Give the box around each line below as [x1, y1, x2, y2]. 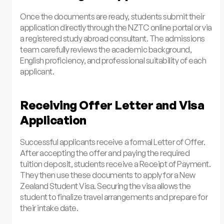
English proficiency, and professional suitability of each [20, 55, 206, 65]
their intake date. [20, 203, 78, 213]
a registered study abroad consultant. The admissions [20, 33, 205, 43]
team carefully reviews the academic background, [20, 44, 192, 54]
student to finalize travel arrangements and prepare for [20, 192, 208, 202]
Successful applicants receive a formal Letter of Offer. [20, 137, 205, 147]
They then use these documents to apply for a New [20, 170, 195, 180]
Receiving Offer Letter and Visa [20, 97, 204, 112]
